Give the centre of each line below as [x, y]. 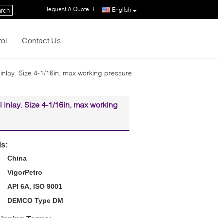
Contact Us [41, 40]
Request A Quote [67, 9]
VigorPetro [25, 172]
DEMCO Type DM [35, 200]
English [122, 9]
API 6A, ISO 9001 [35, 186]
